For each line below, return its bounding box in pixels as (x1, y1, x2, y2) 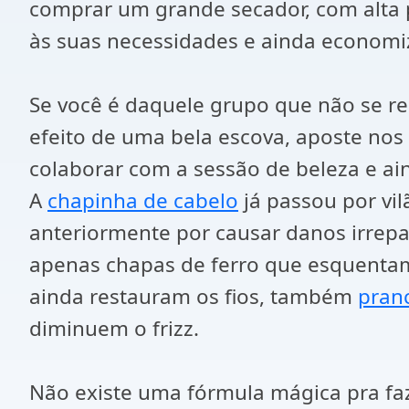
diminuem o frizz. (29, 314, 199, 342)
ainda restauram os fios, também (29, 282, 358, 310)
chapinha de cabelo (47, 186, 238, 215)
